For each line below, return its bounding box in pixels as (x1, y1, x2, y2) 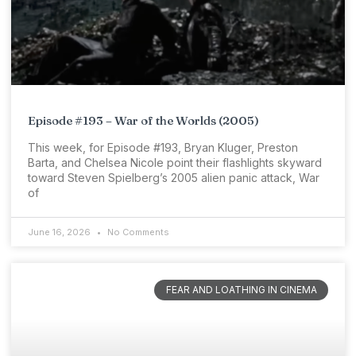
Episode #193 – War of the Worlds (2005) (28, 112, 259, 128)
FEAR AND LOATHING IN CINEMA (165, 283, 317, 296)
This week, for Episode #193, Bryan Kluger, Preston (28, 140, 298, 154)
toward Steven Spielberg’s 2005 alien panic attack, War (28, 170, 319, 184)
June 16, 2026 (28, 226, 93, 238)
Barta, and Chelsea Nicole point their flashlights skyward (28, 155, 322, 169)
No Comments (105, 226, 169, 238)
